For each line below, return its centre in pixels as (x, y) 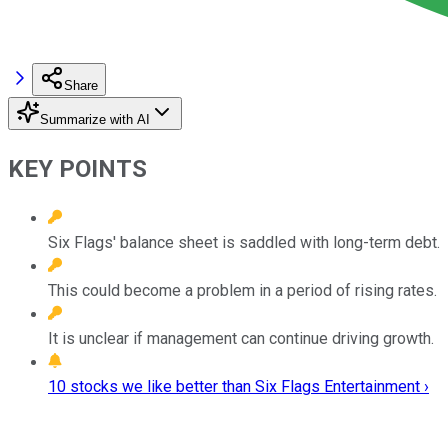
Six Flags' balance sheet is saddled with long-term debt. (244, 242)
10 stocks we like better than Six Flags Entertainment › (238, 386)
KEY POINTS (77, 168)
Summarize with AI (95, 119)
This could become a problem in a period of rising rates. (242, 290)
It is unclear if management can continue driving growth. (241, 338)
